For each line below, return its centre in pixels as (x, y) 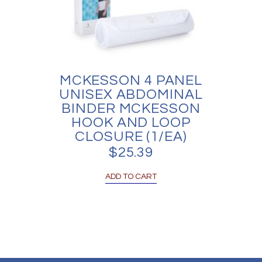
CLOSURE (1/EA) (131, 137)
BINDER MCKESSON (131, 109)
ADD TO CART (131, 177)
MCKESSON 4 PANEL (131, 81)
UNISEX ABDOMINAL (131, 95)
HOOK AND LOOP (131, 123)
